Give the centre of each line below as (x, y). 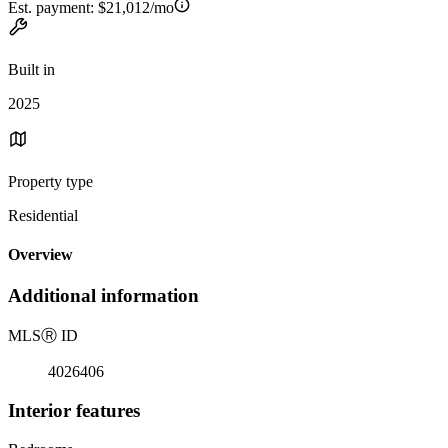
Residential (43, 215)
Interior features (74, 410)
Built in (31, 69)
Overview (40, 255)
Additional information (103, 296)
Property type (50, 181)
